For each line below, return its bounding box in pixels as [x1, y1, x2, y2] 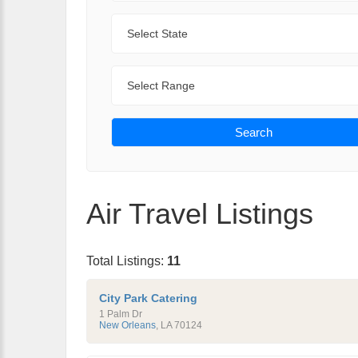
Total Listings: [86, 254, 167, 268]
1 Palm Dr [99, 308, 142, 320]
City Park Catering [99, 292, 197, 304]
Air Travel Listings [86, 197, 313, 230]
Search [235, 125, 272, 139]
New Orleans [99, 320, 156, 331]
